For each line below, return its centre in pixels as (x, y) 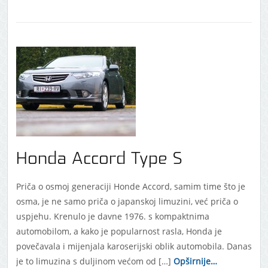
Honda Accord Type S (99, 159)
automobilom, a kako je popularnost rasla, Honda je (119, 232)
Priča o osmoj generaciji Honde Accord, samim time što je (130, 187)
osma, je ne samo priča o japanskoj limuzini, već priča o (127, 202)
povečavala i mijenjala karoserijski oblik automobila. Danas (134, 246)
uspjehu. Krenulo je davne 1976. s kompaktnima (112, 217)
